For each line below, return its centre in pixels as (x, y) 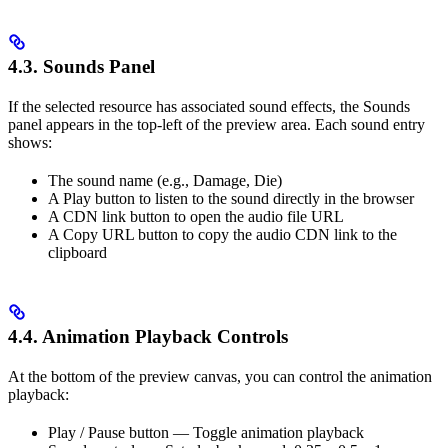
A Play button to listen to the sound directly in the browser (231, 198)
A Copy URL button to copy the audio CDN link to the (222, 234)
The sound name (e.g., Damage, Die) (165, 180)
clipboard (77, 252)
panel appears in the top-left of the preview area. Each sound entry (216, 124)
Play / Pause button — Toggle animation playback (206, 432)
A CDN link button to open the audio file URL (196, 216)
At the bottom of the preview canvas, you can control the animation (220, 376)
